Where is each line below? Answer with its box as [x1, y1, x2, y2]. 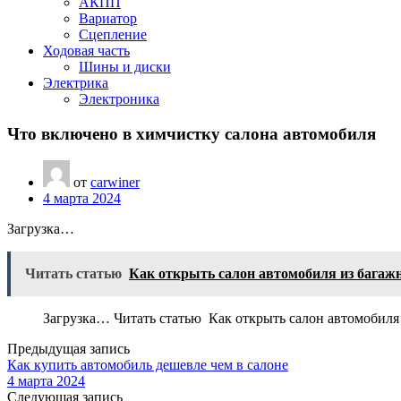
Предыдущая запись [7, 341, 130, 357]
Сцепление [79, 27, 147, 42]
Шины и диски [79, 59, 171, 74]
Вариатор [79, 11, 137, 26]
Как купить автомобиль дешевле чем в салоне [7, 357, 288, 373]
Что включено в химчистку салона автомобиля [7, 124, 376, 143]
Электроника [79, 91, 159, 107]
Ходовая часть [43, 43, 130, 58]
